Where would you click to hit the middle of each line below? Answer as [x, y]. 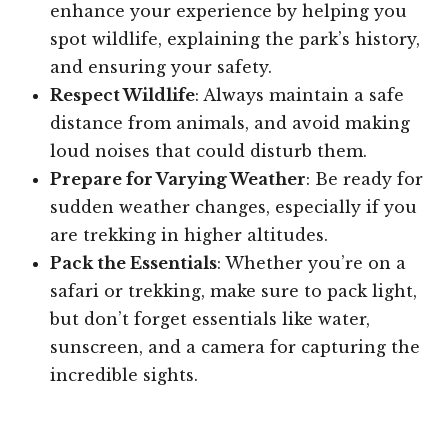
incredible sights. [124, 374]
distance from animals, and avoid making [230, 122]
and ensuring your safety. [161, 66]
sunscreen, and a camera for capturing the [235, 346]
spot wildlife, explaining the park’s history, [235, 38]
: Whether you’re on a [311, 262]
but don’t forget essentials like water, [210, 318]
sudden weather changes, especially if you [233, 206]
